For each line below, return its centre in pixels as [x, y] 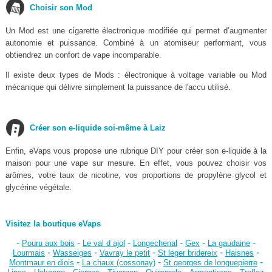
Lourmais [29, 253]
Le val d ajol [104, 243]
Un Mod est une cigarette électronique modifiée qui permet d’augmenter [136, 31]
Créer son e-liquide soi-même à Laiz [97, 128]
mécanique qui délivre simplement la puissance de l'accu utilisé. [118, 87]
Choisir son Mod [61, 8]
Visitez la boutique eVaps [53, 224]
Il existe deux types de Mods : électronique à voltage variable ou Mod [136, 75]
